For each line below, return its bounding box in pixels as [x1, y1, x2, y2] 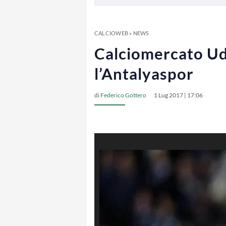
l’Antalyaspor [94, 64, 194, 83]
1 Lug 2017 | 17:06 [154, 91, 203, 99]
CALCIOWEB [94, 30, 128, 36]
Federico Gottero [100, 91, 146, 99]
